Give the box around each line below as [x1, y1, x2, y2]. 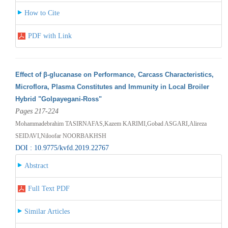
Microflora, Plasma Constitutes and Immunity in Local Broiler [15, 82, 209, 91]
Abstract [24, 161, 48, 169]
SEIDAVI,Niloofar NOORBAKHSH [15, 132, 106, 139]
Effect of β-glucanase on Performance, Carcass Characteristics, [15, 70, 214, 78]
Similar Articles [24, 207, 70, 215]
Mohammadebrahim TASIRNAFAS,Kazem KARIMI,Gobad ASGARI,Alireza [15, 120, 207, 127]
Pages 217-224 [15, 107, 59, 115]
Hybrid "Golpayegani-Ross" [15, 95, 102, 103]
